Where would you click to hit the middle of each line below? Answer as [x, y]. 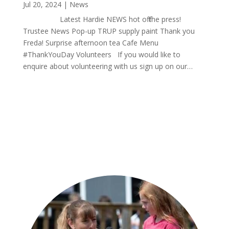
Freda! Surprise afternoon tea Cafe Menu [90, 42]
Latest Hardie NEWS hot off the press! [102, 19]
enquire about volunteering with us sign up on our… [108, 66]
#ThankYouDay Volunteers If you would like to [101, 54]
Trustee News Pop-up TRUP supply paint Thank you [109, 31]
